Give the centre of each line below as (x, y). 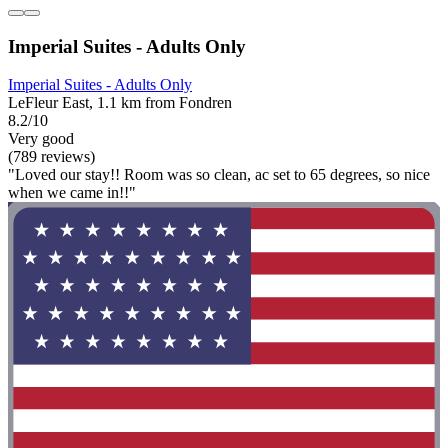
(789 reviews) (51, 157)
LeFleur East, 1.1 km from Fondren (120, 103)
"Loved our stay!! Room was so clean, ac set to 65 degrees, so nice (219, 175)
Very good (41, 139)
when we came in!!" (72, 193)
